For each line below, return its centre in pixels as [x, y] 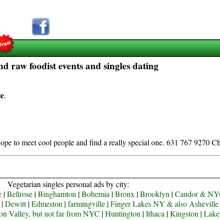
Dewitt [15, 204]
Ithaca [155, 213]
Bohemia [95, 194]
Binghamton [57, 194]
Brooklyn [154, 194]
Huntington [123, 213]
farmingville [86, 204]
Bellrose [19, 194]
